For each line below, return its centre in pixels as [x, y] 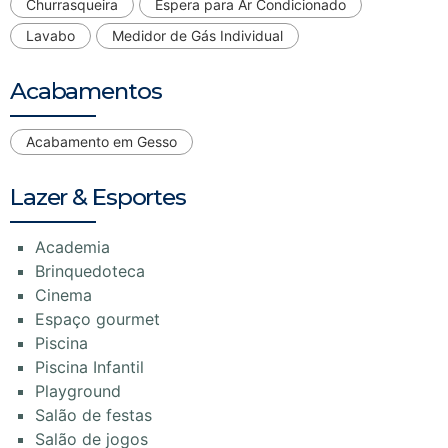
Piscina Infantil [89, 367]
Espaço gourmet [97, 319]
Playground [78, 391]
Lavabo [50, 36]
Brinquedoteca [90, 271]
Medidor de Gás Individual [197, 36]
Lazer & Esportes [98, 197]
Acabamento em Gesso [101, 142]
